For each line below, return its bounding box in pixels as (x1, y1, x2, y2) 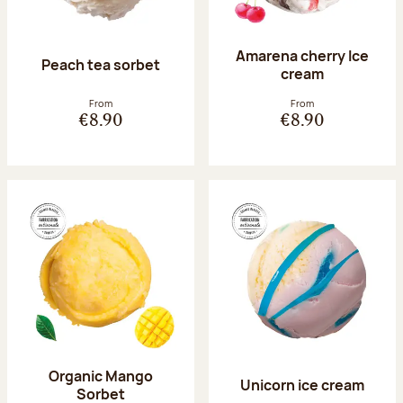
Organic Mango (49, 366, 153, 387)
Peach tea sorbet (41, 55, 160, 76)
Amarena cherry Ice (236, 46, 369, 67)
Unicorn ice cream (240, 375, 364, 396)
